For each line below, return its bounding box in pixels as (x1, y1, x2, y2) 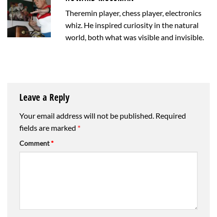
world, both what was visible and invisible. (65, 32, 204, 42)
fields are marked (19, 123, 77, 133)
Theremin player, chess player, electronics (65, 8, 201, 17)
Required (155, 111, 186, 121)
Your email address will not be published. (19, 111, 154, 121)
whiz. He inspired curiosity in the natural (65, 20, 199, 30)
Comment (19, 139, 51, 148)
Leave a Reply (19, 91, 72, 104)
